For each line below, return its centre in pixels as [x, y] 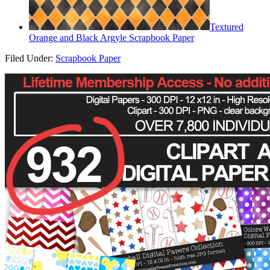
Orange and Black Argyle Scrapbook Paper [111, 37]
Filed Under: [30, 58]
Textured [227, 27]
